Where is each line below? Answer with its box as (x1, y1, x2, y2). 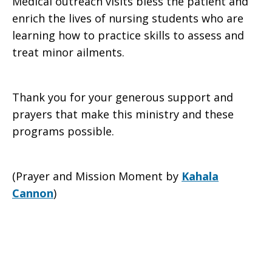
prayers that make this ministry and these (12, 107, 234, 121)
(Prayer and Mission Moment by (12, 169, 182, 183)
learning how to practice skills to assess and (12, 28, 244, 42)
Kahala (182, 169, 219, 183)
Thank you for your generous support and (12, 90, 233, 104)
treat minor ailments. (12, 45, 124, 59)
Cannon (12, 186, 53, 200)
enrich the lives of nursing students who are (12, 11, 243, 25)
